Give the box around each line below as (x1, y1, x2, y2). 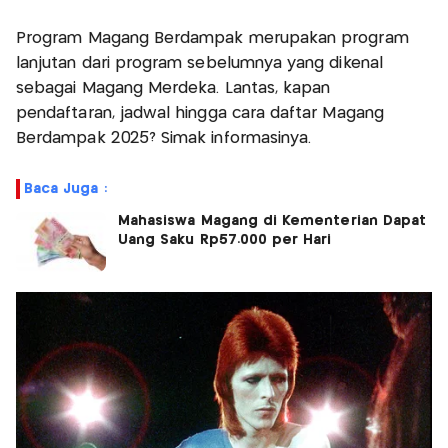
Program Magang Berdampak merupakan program (16, 30, 409, 46)
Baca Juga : (24, 181, 107, 196)
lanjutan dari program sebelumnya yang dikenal (16, 55, 383, 71)
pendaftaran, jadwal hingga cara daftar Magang (16, 105, 384, 121)
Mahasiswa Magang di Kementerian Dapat (118, 213, 427, 228)
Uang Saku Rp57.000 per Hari (118, 232, 332, 247)
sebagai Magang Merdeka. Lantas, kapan (16, 80, 331, 96)
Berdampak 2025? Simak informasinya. (16, 130, 312, 146)
